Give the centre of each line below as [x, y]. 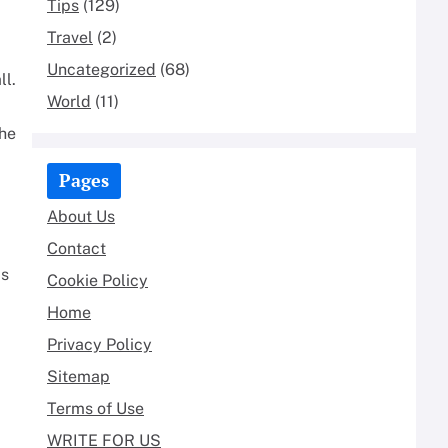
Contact [76, 248]
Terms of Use [95, 408]
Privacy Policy [99, 344]
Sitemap [78, 376]
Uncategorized [101, 69]
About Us [81, 216]
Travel [70, 37]
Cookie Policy [97, 280]
